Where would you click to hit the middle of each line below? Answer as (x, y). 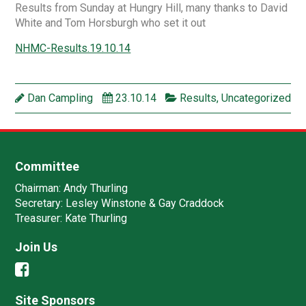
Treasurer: (39, 218)
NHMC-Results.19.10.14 (73, 48)
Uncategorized (256, 98)
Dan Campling (59, 98)
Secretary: (39, 203)
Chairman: (38, 188)
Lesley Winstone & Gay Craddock (144, 203)
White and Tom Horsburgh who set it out (111, 23)
